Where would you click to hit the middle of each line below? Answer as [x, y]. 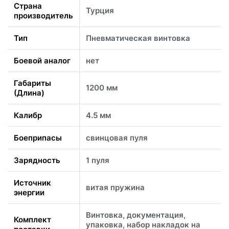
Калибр [28, 115]
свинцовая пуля [117, 138]
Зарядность [37, 160]
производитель [43, 15]
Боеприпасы [38, 138]
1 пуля [98, 160]
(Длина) [29, 93]
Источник [32, 182]
